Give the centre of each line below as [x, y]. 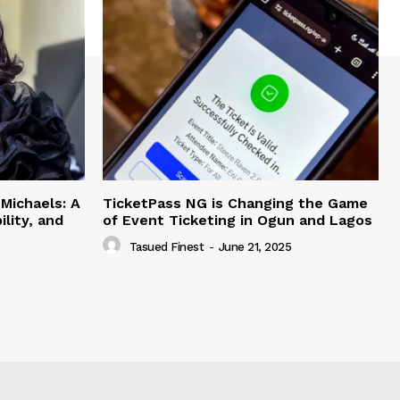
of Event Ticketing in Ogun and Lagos [237, 221]
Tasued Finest [166, 246]
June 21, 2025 [254, 246]
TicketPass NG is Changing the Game [235, 204]
